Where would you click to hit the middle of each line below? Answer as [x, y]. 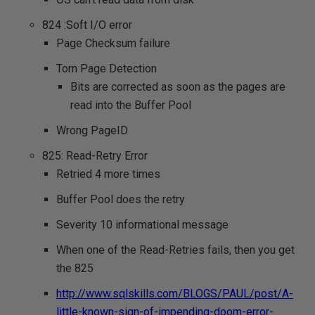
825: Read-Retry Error [95, 156]
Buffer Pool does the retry [121, 199]
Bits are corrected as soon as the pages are [178, 87]
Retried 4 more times [108, 174]
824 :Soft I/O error [87, 25]
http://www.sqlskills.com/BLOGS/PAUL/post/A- [175, 294]
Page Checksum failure [113, 43]
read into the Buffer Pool [131, 105]
